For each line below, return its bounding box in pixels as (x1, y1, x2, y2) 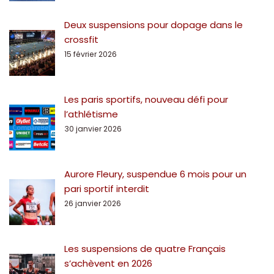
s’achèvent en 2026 (64, 256, 152, 270)
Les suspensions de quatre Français (64, 242, 226, 255)
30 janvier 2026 (64, 123, 122, 134)
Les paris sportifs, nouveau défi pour (64, 92, 228, 106)
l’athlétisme (64, 107, 118, 120)
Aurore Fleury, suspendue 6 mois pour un (64, 167, 246, 180)
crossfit (64, 32, 98, 46)
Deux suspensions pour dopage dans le (64, 18, 243, 31)
